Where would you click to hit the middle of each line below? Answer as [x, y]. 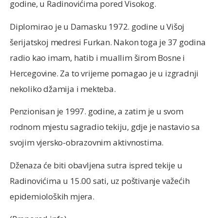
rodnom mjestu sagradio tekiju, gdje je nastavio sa [105, 127]
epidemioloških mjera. [52, 196]
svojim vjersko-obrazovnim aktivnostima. [87, 143]
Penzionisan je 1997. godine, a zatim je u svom [97, 111]
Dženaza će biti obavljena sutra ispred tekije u [96, 165]
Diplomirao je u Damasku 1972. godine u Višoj [97, 26]
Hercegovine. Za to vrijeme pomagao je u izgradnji [104, 73]
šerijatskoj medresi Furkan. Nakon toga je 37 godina [108, 42]
